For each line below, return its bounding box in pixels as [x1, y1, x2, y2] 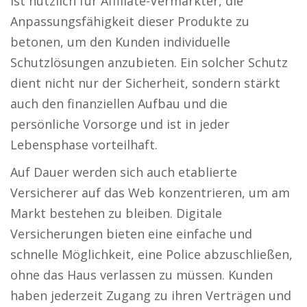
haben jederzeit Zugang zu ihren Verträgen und [10, 287, 291, 304]
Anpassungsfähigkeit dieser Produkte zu [10, 13, 249, 29]
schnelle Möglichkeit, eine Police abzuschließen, [10, 246, 293, 262]
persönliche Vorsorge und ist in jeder [10, 116, 230, 132]
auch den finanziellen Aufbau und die [10, 95, 228, 112]
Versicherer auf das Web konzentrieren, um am [10, 184, 290, 201]
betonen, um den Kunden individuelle [10, 34, 230, 50]
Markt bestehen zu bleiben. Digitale [10, 205, 222, 221]
